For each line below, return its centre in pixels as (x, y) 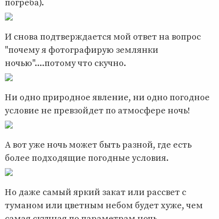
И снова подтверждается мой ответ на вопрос (103, 37)
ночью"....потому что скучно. (66, 63)
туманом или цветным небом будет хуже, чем (104, 205)
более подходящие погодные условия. (87, 158)
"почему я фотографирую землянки (82, 50)
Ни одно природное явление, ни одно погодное (107, 97)
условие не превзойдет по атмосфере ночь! (98, 110)
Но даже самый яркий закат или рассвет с (96, 192)
